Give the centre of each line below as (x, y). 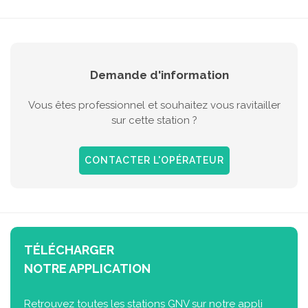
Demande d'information (159, 75)
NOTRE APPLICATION (87, 269)
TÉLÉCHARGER (69, 250)
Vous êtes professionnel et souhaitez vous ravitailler (154, 106)
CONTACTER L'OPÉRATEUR (154, 161)
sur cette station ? (154, 121)
